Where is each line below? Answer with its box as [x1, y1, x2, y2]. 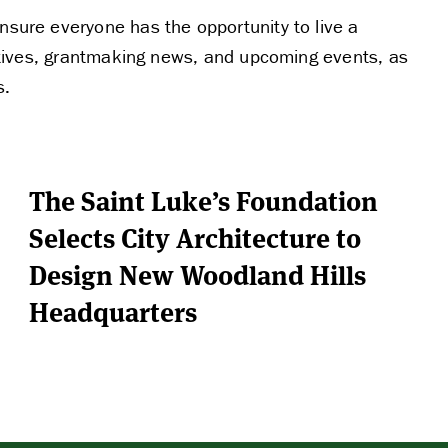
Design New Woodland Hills [28, 253, 366, 293]
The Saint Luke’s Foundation [28, 179, 378, 219]
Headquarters [28, 290, 197, 330]
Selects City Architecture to [28, 216, 361, 256]
